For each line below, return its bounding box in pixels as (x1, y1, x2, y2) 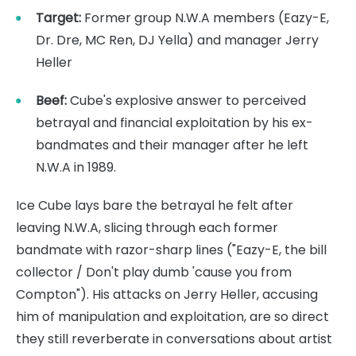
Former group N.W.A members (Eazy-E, (81, 8, 329, 27)
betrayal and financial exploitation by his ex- (36, 113, 313, 132)
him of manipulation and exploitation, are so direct (16, 307, 329, 326)
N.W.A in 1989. (36, 157, 116, 176)
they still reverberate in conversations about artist (16, 329, 332, 348)
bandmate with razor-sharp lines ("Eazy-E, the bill (16, 240, 327, 259)
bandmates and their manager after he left (36, 135, 308, 154)
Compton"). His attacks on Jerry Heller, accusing (16, 284, 318, 304)
